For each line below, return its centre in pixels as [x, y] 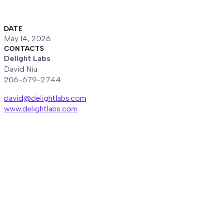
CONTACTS [24, 49]
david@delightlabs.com [45, 98]
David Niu [21, 69]
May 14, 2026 [27, 39]
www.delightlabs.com [41, 109]
